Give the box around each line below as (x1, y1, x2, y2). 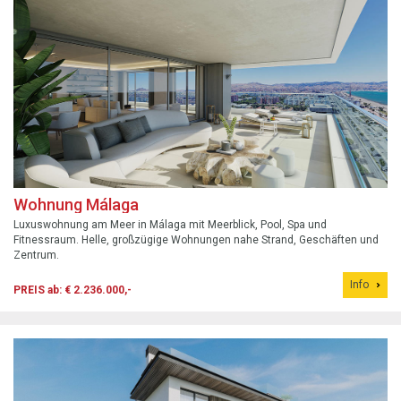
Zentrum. (13, 249, 59, 262)
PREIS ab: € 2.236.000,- (13, 284, 132, 297)
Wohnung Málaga (13, 195, 139, 215)
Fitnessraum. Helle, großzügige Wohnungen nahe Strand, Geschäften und (13, 234, 379, 247)
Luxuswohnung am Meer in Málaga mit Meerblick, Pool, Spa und (13, 218, 327, 232)
